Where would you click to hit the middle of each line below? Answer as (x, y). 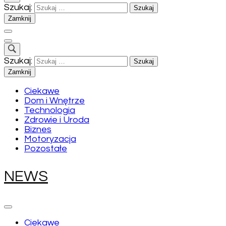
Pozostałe (46, 148)
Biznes (38, 129)
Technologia (50, 110)
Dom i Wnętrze (54, 100)
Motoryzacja (50, 139)
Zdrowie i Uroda (57, 120)
